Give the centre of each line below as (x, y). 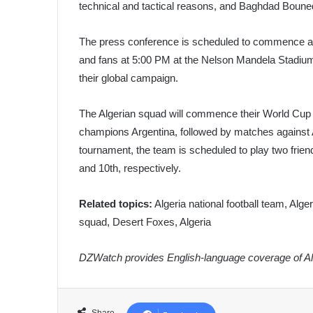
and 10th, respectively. (130, 168)
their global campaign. (129, 78)
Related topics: (116, 203)
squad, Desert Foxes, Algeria (145, 221)
